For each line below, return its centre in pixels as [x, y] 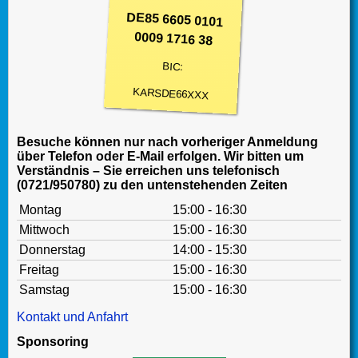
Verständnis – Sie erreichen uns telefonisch [148, 171]
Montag [40, 210]
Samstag [44, 290]
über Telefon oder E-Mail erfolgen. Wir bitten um [160, 157]
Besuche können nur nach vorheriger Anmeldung [167, 142]
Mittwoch [44, 230]
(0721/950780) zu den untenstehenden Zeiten [152, 185]
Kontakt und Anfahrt [72, 317]
